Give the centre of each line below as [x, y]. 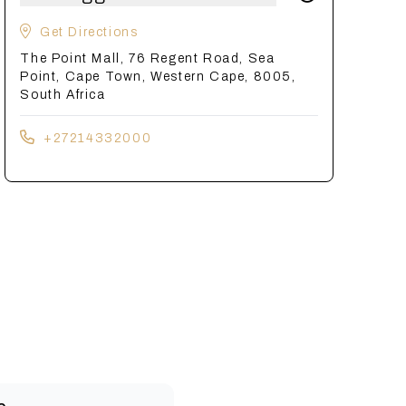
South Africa [63, 95]
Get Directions [89, 32]
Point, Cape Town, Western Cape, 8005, [158, 77]
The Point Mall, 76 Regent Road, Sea [148, 58]
